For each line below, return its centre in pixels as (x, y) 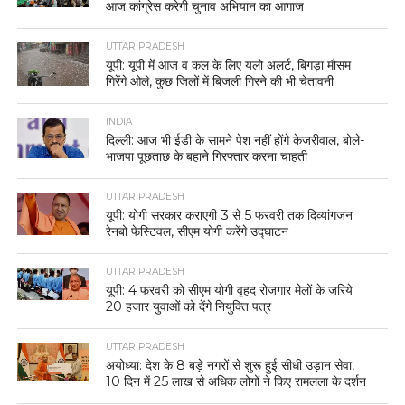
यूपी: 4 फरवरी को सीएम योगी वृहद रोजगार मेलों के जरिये (230, 290)
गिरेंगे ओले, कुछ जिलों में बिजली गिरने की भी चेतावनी (220, 81)
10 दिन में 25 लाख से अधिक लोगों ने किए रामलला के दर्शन (236, 381)
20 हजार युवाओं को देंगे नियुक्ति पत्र (189, 306)
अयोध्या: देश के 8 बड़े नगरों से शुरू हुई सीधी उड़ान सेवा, (231, 365)
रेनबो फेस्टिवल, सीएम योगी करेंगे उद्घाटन (198, 231)
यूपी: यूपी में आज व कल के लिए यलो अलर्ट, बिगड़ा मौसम (229, 65)
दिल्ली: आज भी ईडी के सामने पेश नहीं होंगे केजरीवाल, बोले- (236, 140)
